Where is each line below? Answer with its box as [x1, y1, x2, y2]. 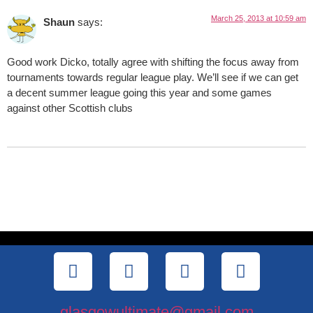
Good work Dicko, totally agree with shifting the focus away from [7, 55, 299, 68]
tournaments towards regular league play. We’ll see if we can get [7, 71, 298, 83]
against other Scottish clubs [7, 101, 133, 114]
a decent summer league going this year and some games [7, 86, 272, 99]
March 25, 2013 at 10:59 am [211, 14, 306, 23]
